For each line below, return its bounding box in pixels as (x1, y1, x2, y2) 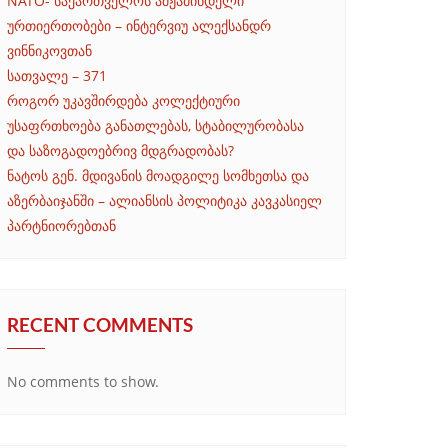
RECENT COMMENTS (7, 312, 193, 336)
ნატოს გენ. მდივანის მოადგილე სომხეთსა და (7, 165, 309, 185)
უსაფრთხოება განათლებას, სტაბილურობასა (7, 115, 304, 135)
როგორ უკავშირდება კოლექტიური (7, 90, 240, 110)
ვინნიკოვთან (7, 40, 92, 60)
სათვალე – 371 (7, 65, 107, 85)
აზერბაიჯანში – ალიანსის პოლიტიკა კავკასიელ (7, 190, 322, 210)
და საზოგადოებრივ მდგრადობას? (7, 140, 234, 160)
